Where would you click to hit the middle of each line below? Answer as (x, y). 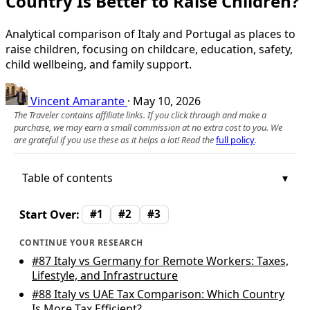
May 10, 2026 (167, 101)
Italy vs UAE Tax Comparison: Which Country (168, 294)
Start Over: (49, 214)
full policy (235, 139)
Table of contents (67, 177)
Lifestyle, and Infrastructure (105, 275)
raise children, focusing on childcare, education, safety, (149, 49)
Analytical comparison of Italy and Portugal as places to (151, 34)
